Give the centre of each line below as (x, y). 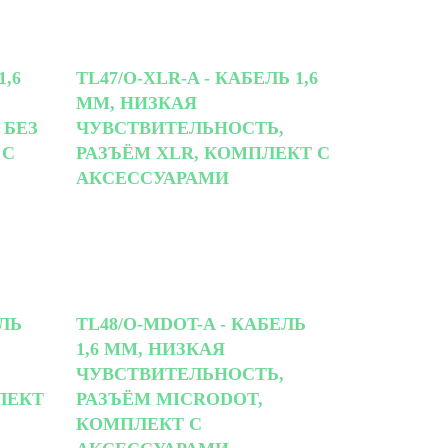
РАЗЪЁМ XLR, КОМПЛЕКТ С (203, 152)
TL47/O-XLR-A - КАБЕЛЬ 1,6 (197, 77)
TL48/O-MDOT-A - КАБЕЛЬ (191, 323)
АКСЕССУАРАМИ (152, 177)
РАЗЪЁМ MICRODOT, (169, 398)
